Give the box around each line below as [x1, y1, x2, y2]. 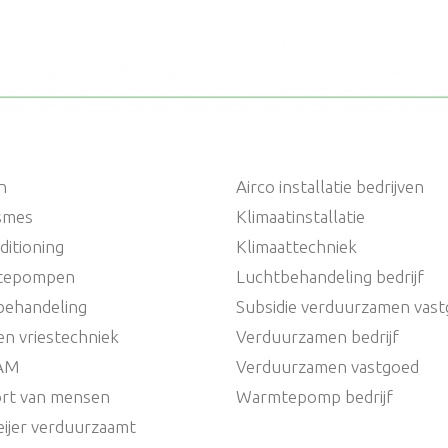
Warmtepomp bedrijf [235, 387, 393, 406]
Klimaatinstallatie [235, 207, 365, 226]
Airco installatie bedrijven [235, 177, 424, 196]
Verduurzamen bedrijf [235, 327, 399, 346]
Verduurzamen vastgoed [235, 357, 419, 376]
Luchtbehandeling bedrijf [235, 267, 424, 286]
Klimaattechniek [235, 237, 357, 256]
